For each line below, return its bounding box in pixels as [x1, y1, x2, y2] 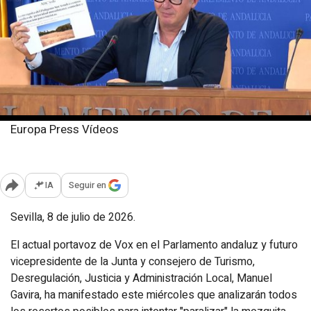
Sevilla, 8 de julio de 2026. [10, 208, 135, 226]
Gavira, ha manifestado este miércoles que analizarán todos [10, 286, 297, 303]
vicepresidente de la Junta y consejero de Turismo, [10, 253, 255, 270]
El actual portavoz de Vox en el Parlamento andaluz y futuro [10, 236, 298, 253]
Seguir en [69, 178, 106, 192]
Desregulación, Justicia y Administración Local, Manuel [10, 269, 272, 287]
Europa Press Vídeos [10, 120, 119, 138]
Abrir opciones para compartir [11, 184, 167, 202]
